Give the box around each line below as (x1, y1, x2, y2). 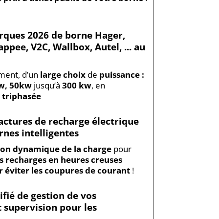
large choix (40, 68, 86, 80)
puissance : (99, 68, 144, 80)
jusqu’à (31, 79, 62, 91)
